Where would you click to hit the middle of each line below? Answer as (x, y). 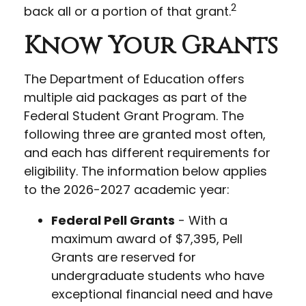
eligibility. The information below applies (145, 171)
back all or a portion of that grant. (127, 11)
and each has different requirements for (147, 153)
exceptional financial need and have (162, 294)
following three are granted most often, (145, 134)
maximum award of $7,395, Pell (147, 239)
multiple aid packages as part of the (135, 97)
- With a (201, 220)
